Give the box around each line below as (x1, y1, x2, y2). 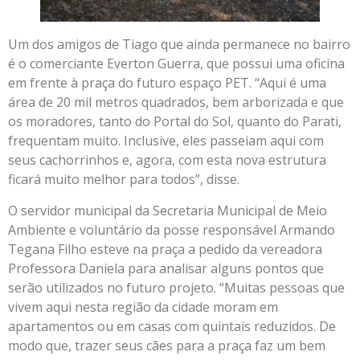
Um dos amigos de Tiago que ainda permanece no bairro (8, 35, 350, 54)
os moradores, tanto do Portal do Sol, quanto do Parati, (8, 112, 342, 131)
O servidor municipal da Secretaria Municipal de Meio (8, 201, 327, 219)
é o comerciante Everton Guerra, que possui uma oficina (8, 55, 345, 73)
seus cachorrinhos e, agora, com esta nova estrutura (8, 151, 326, 170)
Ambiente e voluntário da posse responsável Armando (8, 220, 335, 239)
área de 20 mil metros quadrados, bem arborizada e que (8, 93, 344, 112)
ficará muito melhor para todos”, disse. (8, 170, 239, 189)
